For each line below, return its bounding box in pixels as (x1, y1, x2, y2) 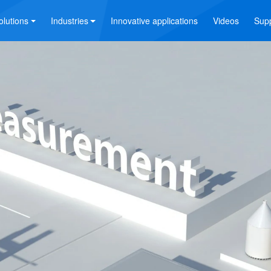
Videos (212, 15, 239, 27)
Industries (50, 15, 88, 27)
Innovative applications (110, 15, 198, 27)
